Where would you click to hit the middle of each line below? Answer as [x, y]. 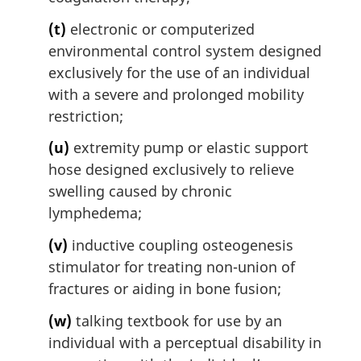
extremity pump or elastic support [189, 148]
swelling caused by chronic [140, 191]
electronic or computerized [160, 29]
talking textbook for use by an [177, 320]
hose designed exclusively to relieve [171, 170]
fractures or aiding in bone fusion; [165, 289]
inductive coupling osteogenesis [180, 245]
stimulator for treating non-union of [172, 267]
